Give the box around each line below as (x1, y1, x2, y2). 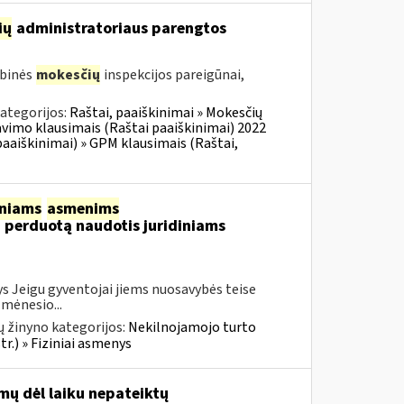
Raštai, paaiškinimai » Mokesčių (69, 103, 262, 123)
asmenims (46, 197, 119, 220)
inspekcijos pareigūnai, (100, 65, 244, 85)
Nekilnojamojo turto (127, 317, 256, 337)
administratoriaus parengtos (12, 17, 226, 40)
